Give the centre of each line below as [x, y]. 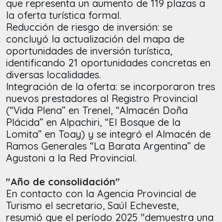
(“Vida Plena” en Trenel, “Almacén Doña [97, 111]
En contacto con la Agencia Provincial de [101, 194]
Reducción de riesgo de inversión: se [89, 27]
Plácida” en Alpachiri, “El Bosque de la [93, 122]
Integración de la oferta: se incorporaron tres [111, 87]
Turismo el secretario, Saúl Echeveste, [92, 206]
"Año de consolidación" [63, 182]
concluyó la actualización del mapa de [95, 39]
